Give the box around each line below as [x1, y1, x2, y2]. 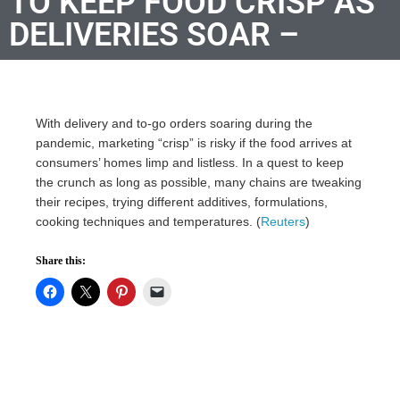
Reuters [261, 213, 305, 229]
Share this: [36, 254, 86, 267]
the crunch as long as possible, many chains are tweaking [36, 174, 362, 189]
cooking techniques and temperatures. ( [36, 213, 261, 229]
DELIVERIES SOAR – [9, 15, 299, 54]
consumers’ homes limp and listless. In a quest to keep [36, 154, 344, 170]
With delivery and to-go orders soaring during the [36, 115, 312, 130]
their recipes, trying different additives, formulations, [36, 194, 328, 209]
